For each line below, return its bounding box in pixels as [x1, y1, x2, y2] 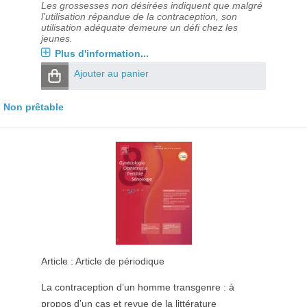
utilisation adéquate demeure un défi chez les [40, 22, 238, 33]
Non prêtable [3, 101, 64, 112]
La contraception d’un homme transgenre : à [40, 282, 234, 293]
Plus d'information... [54, 48, 149, 59]
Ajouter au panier [73, 68, 149, 79]
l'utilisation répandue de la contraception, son [40, 11, 237, 22]
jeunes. [40, 33, 73, 44]
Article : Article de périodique [40, 256, 164, 267]
